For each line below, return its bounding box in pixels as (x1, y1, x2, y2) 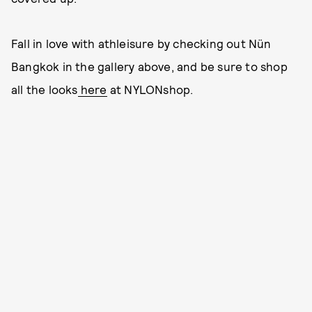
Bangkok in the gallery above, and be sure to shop (11, 59, 288, 73)
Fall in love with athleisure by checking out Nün (11, 36, 272, 50)
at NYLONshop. (107, 82, 194, 96)
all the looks (11, 82, 78, 96)
